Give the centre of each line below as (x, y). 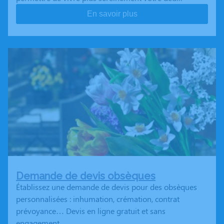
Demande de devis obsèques (86, 176)
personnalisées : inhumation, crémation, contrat (98, 199)
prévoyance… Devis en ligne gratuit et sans (91, 211)
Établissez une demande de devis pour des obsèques (106, 187)
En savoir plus (112, 14)
